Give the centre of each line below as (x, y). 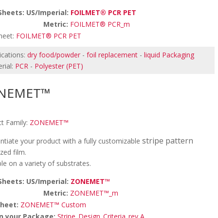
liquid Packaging (169, 55)
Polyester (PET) (59, 66)
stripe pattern (168, 141)
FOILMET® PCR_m (100, 24)
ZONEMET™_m (94, 193)
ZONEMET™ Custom (54, 205)
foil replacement (112, 55)
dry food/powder (54, 55)
